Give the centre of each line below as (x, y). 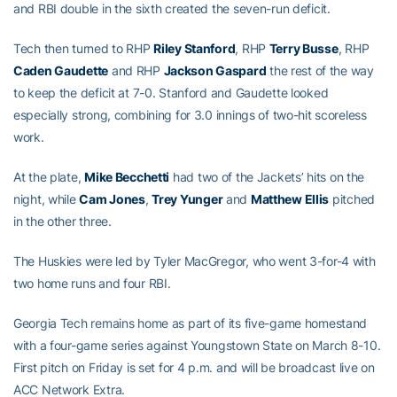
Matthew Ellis (290, 199)
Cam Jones (112, 199)
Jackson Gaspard (215, 70)
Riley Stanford (195, 48)
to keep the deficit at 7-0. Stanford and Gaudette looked (171, 93)
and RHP (136, 70)
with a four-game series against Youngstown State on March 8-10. (197, 345)
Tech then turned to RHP (84, 48)
